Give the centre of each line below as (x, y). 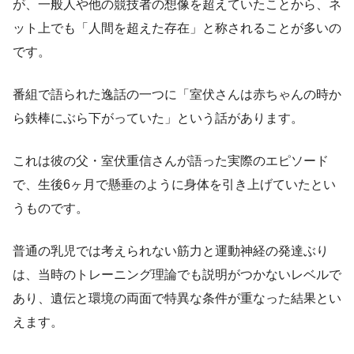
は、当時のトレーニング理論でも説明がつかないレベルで (177, 274)
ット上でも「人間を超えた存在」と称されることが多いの (177, 28)
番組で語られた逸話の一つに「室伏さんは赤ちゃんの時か (177, 94)
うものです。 (51, 208)
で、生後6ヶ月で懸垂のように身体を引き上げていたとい (174, 184)
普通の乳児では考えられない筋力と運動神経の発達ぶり (171, 250)
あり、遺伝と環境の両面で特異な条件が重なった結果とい (177, 298)
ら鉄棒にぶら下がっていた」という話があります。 (158, 118)
